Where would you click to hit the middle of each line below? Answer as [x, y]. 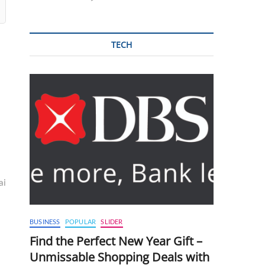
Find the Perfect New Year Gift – [116, 241]
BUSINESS [45, 221]
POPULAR [80, 221]
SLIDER [112, 221]
